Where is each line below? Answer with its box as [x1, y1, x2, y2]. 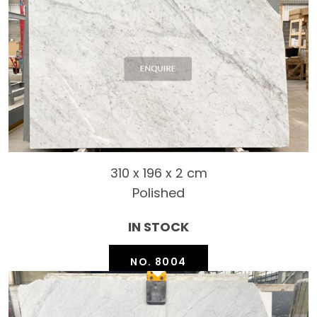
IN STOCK [128, 218, 189, 236]
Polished [132, 184, 185, 202]
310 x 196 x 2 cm [110, 164, 207, 183]
